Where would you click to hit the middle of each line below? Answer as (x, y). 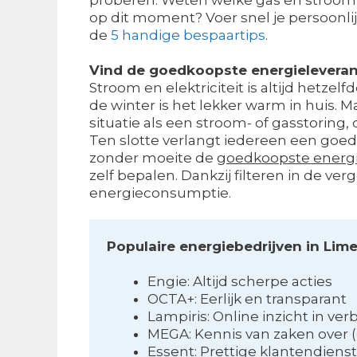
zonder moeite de (153, 157)
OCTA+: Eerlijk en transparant (247, 298)
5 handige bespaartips (188, 35)
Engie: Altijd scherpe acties (240, 281)
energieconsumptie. (160, 192)
